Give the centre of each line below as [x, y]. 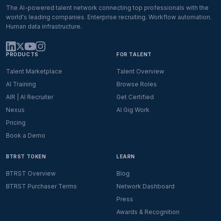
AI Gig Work [133, 110]
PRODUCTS [22, 54]
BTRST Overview [31, 173]
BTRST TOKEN [26, 156]
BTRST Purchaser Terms [41, 186]
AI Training [21, 84]
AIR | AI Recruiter [30, 97]
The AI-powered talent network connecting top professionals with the [107, 8]
